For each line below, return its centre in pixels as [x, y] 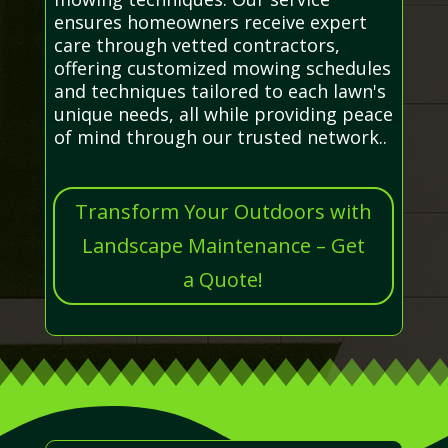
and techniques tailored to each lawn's [219, 90]
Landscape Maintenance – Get [223, 245]
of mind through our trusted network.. [220, 136]
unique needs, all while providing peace [223, 113]
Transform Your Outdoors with [223, 211]
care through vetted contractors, [196, 44]
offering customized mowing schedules [222, 67]
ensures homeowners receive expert [210, 21]
